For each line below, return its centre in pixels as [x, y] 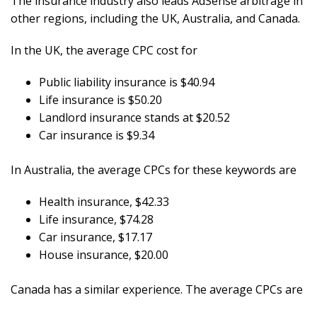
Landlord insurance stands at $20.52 [134, 118]
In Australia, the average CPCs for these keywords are [154, 170]
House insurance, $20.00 [104, 255]
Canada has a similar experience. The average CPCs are [157, 290]
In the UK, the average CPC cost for [104, 51]
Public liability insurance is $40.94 [127, 82]
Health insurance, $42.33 [104, 202]
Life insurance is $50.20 [100, 100]
